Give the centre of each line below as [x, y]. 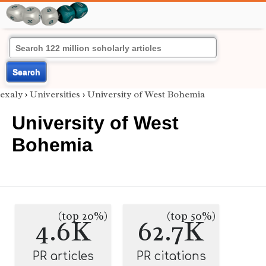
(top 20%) [83, 216]
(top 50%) [191, 216]
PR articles [63, 256]
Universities [55, 94]
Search [26, 72]
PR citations [171, 256]
